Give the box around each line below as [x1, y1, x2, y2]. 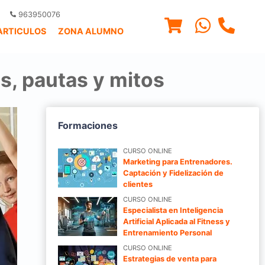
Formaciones [58, 119, 118, 131]
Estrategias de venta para [123, 254, 216, 263]
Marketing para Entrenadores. [123, 157, 232, 166]
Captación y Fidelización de [123, 168, 224, 177]
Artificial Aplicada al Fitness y [123, 216, 230, 226]
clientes [123, 179, 153, 189]
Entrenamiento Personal [123, 228, 212, 237]
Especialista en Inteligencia [123, 205, 223, 215]
